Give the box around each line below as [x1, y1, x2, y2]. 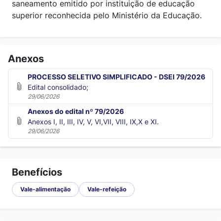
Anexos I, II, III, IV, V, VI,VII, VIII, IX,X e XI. [27, 117, 159, 126]
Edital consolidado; [27, 82, 88, 91]
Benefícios [12, 166, 62, 179]
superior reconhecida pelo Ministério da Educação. [12, 10, 202, 20]
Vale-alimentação [20, 185, 71, 193]
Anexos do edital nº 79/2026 [27, 107, 124, 116]
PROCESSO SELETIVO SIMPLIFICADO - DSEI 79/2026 [27, 72, 205, 81]
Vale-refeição [87, 185, 126, 193]
